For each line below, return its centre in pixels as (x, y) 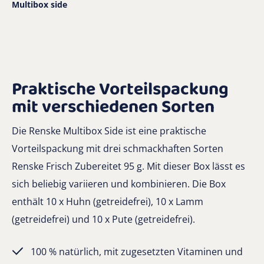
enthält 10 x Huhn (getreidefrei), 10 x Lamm (108, 202)
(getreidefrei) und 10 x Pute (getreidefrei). (103, 220)
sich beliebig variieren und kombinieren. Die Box (119, 184)
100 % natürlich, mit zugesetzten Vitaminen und (137, 252)
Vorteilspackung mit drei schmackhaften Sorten (118, 149)
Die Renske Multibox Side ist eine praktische (109, 131)
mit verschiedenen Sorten (113, 108)
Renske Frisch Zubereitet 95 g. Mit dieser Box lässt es (128, 166)
